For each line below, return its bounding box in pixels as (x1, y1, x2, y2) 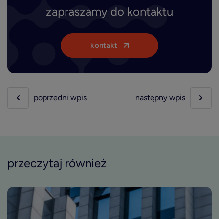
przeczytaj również (7, 156, 107, 170)
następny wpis (135, 93, 185, 102)
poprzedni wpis (34, 93, 87, 102)
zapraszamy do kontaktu (46, 4, 173, 19)
